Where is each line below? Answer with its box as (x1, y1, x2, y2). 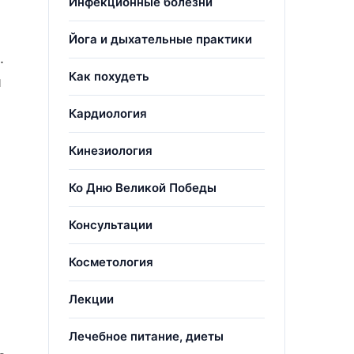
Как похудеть (69, 69, 149, 84)
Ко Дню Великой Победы (69, 180, 217, 195)
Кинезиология (69, 143, 153, 158)
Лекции (69, 292, 114, 307)
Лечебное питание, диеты (69, 329, 224, 344)
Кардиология (69, 106, 147, 121)
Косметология (69, 254, 153, 269)
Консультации (69, 217, 153, 232)
